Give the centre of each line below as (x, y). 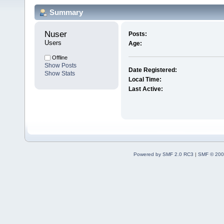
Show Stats (60, 74)
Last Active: (145, 89)
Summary (66, 12)
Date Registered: (152, 70)
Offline (59, 58)
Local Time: (145, 80)
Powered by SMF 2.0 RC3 (163, 154)
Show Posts (60, 66)
